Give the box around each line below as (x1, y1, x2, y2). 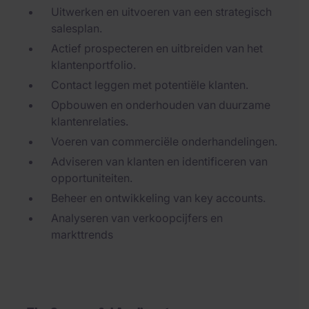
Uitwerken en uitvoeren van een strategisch (51, 5, 272, 19)
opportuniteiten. (51, 171, 132, 185)
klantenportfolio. (51, 58, 136, 72)
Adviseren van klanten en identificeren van (51, 154, 268, 168)
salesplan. (51, 21, 102, 35)
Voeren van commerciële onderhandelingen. (51, 134, 277, 148)
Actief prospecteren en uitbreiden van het (51, 41, 263, 55)
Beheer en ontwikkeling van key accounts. (51, 191, 266, 205)
